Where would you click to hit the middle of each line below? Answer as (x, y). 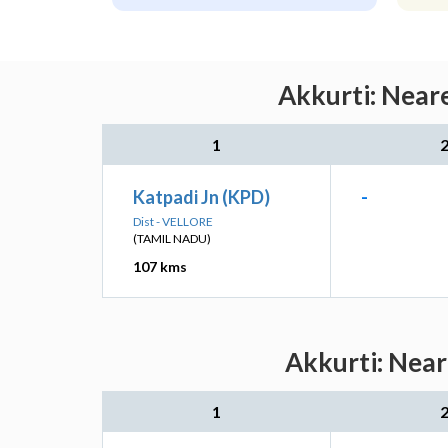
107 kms (160, 266)
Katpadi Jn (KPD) (201, 197)
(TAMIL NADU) (172, 238)
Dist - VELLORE (173, 221)
